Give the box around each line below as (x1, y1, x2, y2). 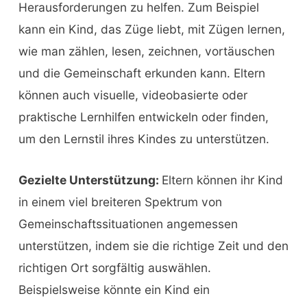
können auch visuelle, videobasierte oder (18, 88, 247, 103)
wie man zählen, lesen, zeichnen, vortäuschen (18, 44, 275, 59)
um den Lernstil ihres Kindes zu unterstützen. (18, 132, 269, 147)
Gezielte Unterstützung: (18, 172, 162, 187)
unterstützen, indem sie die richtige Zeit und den (18, 238, 288, 253)
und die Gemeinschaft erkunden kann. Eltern (18, 66, 265, 81)
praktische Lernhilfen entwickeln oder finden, (18, 110, 269, 125)
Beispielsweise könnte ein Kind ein (18, 282, 210, 297)
